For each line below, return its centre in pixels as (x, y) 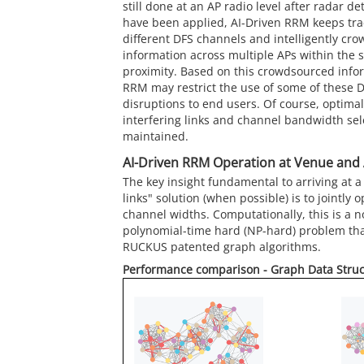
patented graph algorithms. (244, 247)
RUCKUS (145, 247)
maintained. (156, 136)
